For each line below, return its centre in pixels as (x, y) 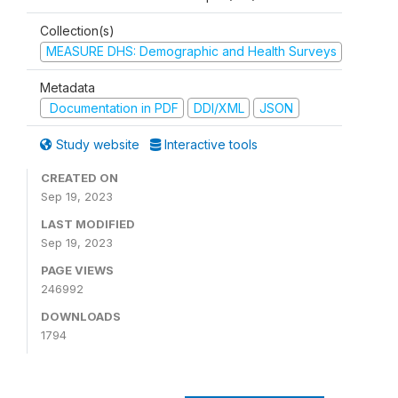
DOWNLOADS (81, 317)
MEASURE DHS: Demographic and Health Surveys (191, 52)
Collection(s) (77, 31)
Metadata (68, 87)
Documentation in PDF (112, 107)
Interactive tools (209, 145)
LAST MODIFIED (88, 224)
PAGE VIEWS (77, 271)
